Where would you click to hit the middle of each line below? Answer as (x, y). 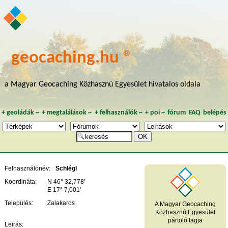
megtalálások (67, 112)
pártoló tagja (185, 220)
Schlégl (66, 168)
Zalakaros (61, 203)
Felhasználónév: (28, 168)
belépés (215, 112)
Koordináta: (21, 181)
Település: (19, 203)
